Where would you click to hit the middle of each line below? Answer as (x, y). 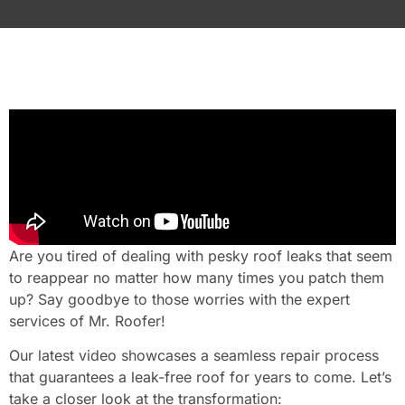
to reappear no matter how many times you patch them (197, 277)
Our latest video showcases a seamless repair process (194, 356)
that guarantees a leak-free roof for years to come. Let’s (200, 377)
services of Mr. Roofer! (89, 320)
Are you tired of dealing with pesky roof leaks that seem (201, 255)
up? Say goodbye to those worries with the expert (179, 299)
